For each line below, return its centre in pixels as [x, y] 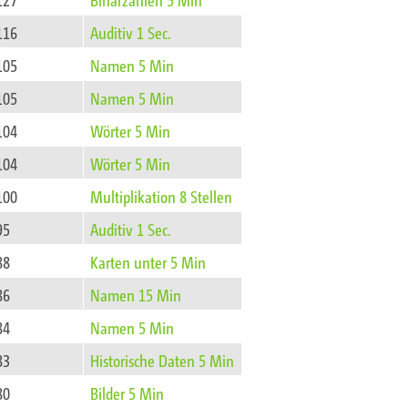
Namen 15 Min [136, 295]
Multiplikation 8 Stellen [162, 196]
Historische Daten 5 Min [163, 360]
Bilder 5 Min [127, 393]
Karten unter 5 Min [148, 262]
